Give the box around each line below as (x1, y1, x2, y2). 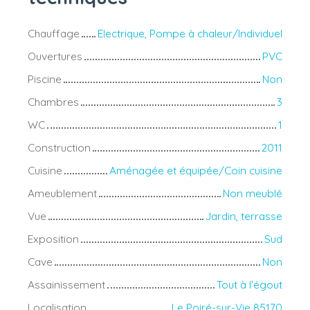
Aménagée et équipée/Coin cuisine (109, 163, 282, 178)
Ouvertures (28, 49, 82, 64)
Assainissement (28, 277, 105, 292)
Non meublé (223, 186, 282, 201)
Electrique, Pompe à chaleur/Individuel (98, 26, 282, 41)
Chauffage (28, 26, 80, 41)
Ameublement (28, 186, 97, 201)
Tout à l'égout (217, 277, 282, 292)
